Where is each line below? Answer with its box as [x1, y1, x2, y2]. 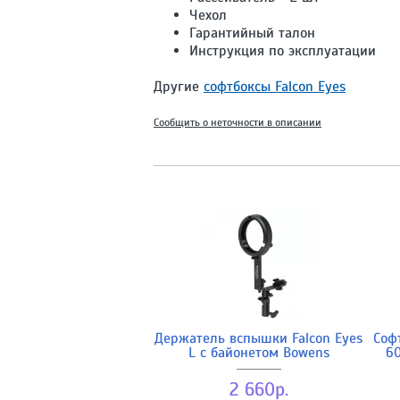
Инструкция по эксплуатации [189, 41, 376, 60]
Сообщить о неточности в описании [154, 115, 321, 129]
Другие [154, 77, 204, 96]
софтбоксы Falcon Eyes [204, 77, 346, 96]
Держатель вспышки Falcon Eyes [154, 329, 362, 347]
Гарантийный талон [189, 23, 315, 42]
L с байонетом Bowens [187, 343, 329, 362]
